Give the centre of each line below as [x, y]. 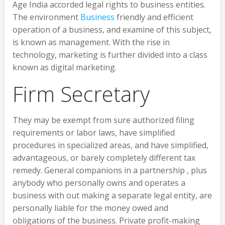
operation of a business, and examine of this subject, [112, 30]
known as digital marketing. [65, 67]
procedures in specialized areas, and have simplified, [110, 145]
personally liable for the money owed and [90, 208]
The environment [46, 17]
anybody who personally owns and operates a [99, 183]
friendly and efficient [154, 17]
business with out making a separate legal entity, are [112, 195]
